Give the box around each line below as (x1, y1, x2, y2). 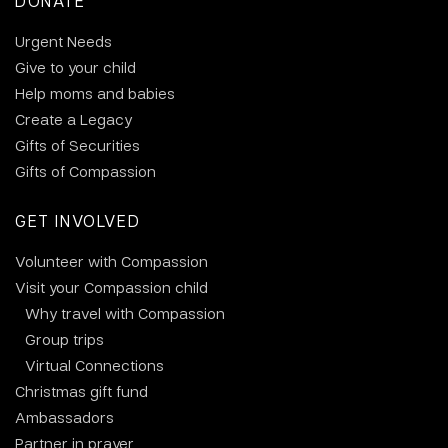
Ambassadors (15, 407, 114, 428)
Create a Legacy (15, 109, 132, 130)
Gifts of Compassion (15, 161, 156, 182)
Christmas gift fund (15, 381, 148, 402)
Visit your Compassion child (15, 277, 208, 298)
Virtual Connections (25, 355, 164, 376)
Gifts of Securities (15, 135, 140, 156)
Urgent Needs (15, 31, 112, 52)
